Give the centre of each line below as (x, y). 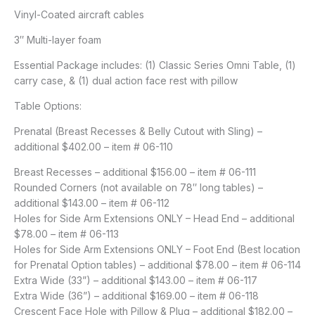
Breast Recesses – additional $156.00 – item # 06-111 (135, 172)
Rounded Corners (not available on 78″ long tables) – (139, 187)
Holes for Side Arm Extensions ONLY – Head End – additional (154, 218)
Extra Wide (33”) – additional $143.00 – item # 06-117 (136, 280)
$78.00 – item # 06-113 (66, 233)
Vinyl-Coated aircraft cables (79, 14)
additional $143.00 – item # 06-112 (92, 202)
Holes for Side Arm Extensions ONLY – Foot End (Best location (157, 249)
